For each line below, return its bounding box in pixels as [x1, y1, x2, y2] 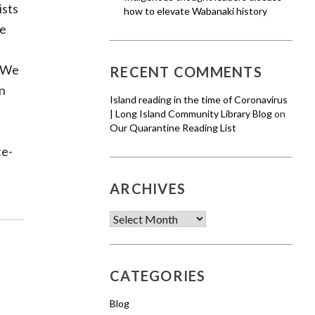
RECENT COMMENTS [110, 63, 262, 80]
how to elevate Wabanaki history [124, 5, 267, 17]
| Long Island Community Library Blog [110, 108, 272, 120]
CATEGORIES [110, 267, 206, 284]
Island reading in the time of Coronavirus [110, 94, 288, 105]
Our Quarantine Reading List [110, 122, 236, 134]
